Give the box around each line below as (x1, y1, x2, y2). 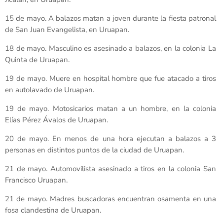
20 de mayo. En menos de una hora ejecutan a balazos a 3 (5, 134, 216, 144)
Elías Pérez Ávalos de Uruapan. (5, 115, 108, 125)
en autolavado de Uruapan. (5, 85, 94, 95)
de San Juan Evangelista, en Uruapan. (5, 25, 129, 35)
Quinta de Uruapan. (5, 55, 70, 65)
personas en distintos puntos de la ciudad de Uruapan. (5, 145, 184, 155)
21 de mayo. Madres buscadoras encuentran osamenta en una (5, 194, 216, 204)
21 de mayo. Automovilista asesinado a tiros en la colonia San (5, 164, 216, 174)
